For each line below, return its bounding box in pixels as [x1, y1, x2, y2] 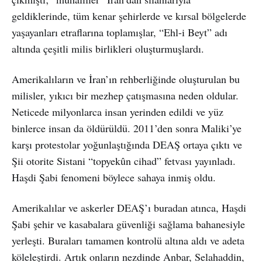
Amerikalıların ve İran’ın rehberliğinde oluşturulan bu [12, 71, 240, 86]
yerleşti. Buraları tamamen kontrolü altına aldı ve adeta [12, 233, 244, 247]
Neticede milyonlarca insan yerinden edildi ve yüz [12, 104, 223, 119]
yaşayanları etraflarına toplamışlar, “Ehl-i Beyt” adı [12, 25, 227, 39]
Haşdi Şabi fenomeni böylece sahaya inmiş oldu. [12, 170, 216, 184]
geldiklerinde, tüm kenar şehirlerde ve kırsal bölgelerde [12, 8, 246, 23]
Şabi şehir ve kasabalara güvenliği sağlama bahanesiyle [12, 216, 245, 231]
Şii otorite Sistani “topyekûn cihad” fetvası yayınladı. [12, 153, 236, 168]
